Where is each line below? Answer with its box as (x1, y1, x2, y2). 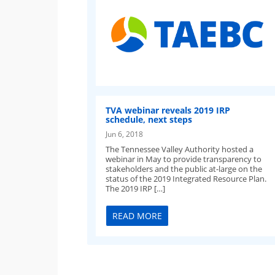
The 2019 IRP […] (106, 182, 166, 194)
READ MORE (112, 210, 163, 222)
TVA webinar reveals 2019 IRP (106, 104, 231, 116)
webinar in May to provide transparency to (106, 153, 262, 165)
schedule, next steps (106, 113, 193, 125)
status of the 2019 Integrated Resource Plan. (106, 172, 267, 184)
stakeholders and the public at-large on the (106, 163, 263, 174)
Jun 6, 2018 (106, 128, 144, 139)
